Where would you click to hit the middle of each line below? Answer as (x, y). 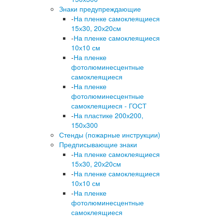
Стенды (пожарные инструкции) (110, 135)
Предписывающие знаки (98, 144)
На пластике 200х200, (108, 115)
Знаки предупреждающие (100, 9)
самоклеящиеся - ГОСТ (109, 106)
